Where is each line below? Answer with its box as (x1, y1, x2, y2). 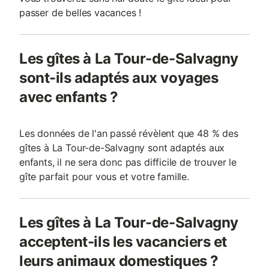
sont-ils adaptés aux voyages (19, 69, 219, 86)
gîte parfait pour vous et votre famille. (19, 171, 189, 183)
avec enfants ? (19, 88, 118, 106)
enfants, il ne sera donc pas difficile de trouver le (19, 156, 237, 168)
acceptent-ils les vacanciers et (19, 233, 227, 250)
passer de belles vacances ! (19, 7, 142, 19)
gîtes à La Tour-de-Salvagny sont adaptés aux (19, 142, 225, 154)
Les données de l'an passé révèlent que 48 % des (19, 127, 238, 139)
